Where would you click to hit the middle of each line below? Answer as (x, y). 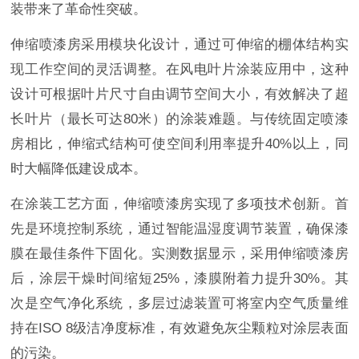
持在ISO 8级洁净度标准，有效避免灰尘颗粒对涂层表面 (179, 329)
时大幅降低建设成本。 (79, 169)
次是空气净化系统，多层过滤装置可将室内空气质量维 (179, 304)
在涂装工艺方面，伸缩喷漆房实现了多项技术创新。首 (179, 204)
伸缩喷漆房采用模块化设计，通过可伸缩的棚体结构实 (179, 45)
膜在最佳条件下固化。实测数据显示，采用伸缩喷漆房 (179, 254)
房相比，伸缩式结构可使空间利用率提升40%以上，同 (179, 144)
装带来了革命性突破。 (79, 10)
